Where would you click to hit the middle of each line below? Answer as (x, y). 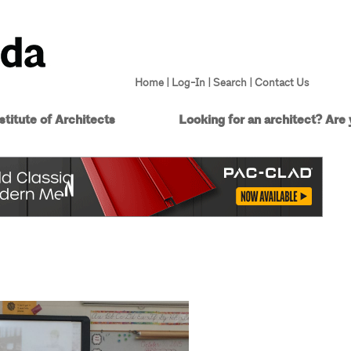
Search (230, 82)
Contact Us (281, 82)
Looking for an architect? (250, 120)
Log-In (188, 82)
